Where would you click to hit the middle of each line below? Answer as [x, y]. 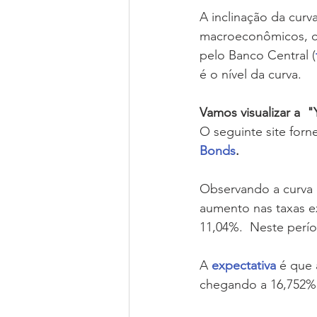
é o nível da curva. [250, 74]
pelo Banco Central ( [258, 55]
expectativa [244, 265]
